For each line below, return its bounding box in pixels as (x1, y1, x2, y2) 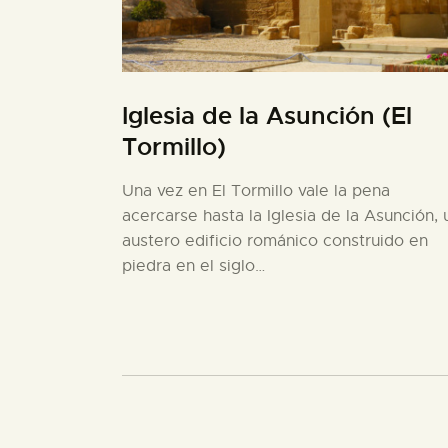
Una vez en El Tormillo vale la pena (122, 180, 390, 201)
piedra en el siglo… (122, 255, 265, 276)
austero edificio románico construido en (122, 230, 428, 251)
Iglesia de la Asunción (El (122, 100, 412, 131)
